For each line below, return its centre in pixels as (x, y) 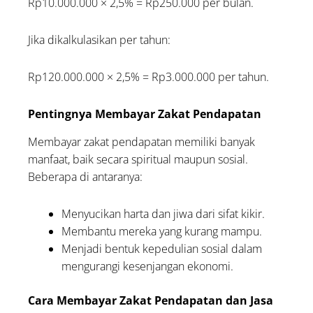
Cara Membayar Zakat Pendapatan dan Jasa (151, 300)
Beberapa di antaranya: (86, 176)
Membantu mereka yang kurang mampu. (162, 231)
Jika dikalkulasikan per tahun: (100, 39)
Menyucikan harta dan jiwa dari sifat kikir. (163, 213)
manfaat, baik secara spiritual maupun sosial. (138, 159)
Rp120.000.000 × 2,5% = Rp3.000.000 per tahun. (149, 77)
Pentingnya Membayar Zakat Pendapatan (145, 114)
